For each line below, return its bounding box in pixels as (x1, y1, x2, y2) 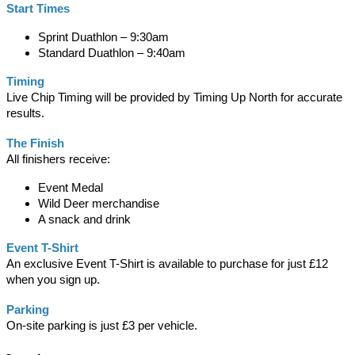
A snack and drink (38, 213, 131, 227)
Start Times (6, 2, 70, 16)
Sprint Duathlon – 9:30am (38, 31, 169, 44)
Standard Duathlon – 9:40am (38, 47, 185, 60)
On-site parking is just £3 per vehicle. (6, 319, 197, 333)
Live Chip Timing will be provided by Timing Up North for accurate (6, 91, 342, 105)
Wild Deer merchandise (38, 197, 159, 211)
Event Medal (38, 181, 103, 195)
